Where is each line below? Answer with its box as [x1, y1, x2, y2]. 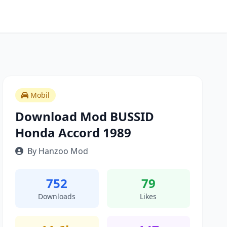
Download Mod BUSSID [15, 108, 155, 125]
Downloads [38, 192, 76, 201]
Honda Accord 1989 [15, 124, 132, 141]
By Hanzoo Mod [27, 145, 89, 157]
